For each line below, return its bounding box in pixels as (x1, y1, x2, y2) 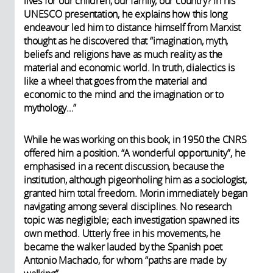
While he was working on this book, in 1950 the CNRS (24, 132, 247, 146)
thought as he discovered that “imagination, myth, (24, 34, 229, 48)
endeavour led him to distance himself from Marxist (24, 20, 241, 34)
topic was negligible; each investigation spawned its (24, 213, 239, 227)
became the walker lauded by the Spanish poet (24, 239, 223, 253)
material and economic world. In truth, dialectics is (24, 60, 235, 74)
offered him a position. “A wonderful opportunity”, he (24, 146, 246, 160)
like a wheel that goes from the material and (24, 74, 208, 88)
